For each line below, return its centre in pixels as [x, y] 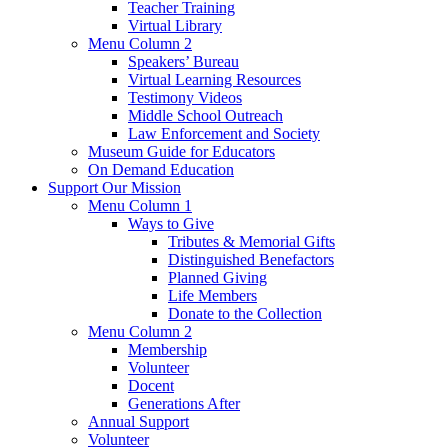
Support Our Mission [114, 187]
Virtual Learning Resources [214, 79]
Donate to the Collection [245, 313]
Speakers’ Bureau [183, 61]
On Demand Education [161, 169]
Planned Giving [217, 277]
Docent [151, 385]
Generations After [184, 403]
